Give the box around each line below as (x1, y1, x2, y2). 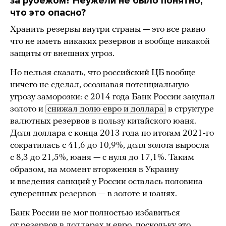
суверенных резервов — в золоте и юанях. (10, 189, 177, 199)
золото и (10, 104, 45, 115)
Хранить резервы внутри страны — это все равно (10, 25, 205, 35)
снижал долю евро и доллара (47, 104, 164, 115)
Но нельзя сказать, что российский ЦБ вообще (10, 68, 196, 78)
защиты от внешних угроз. (10, 49, 115, 59)
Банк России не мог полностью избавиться (10, 208, 180, 218)
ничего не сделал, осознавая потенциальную (10, 80, 189, 90)
